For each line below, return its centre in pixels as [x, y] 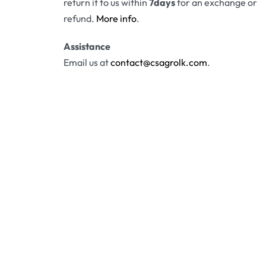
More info [116, 19]
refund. [80, 19]
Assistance [87, 47]
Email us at [87, 63]
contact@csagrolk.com [159, 63]
